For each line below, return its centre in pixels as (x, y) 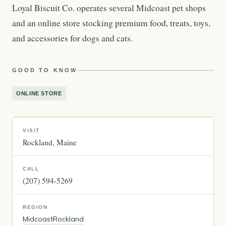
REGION (35, 207)
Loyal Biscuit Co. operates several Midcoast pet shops (109, 8)
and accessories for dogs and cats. (72, 38)
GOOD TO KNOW (45, 70)
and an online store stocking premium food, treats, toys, (111, 23)
